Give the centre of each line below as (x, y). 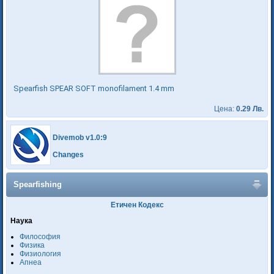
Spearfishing (38, 184)
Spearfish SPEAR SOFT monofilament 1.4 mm (94, 88)
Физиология (40, 254)
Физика (32, 245)
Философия (40, 237)
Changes (68, 155)
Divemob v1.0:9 (80, 138)
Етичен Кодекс (137, 205)
